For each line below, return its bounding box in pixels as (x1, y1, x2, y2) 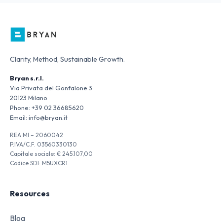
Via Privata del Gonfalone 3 (10, 84, 92, 92)
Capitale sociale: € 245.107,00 (10, 150, 93, 157)
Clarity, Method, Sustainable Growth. (10, 55, 125, 64)
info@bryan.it (29, 113, 68, 121)
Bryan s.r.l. (10, 74, 44, 82)
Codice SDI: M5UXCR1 (10, 159, 68, 167)
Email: (10, 113, 27, 121)
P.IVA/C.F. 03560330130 (10, 141, 77, 148)
